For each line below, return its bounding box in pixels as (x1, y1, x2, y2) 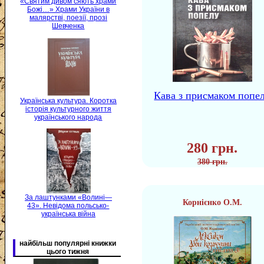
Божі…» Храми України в (27, 5, 110, 14)
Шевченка (52, 22, 85, 31)
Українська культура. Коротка (20, 96, 117, 105)
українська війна (41, 209, 95, 218)
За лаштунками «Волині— (25, 193, 112, 202)
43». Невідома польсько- (27, 201, 110, 210)
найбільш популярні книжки (19, 239, 117, 247)
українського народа (34, 113, 103, 121)
